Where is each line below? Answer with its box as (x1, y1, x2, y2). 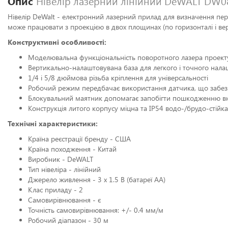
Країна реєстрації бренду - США (28, 134, 131, 144)
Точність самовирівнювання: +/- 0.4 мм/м (28, 205, 163, 215)
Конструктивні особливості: (8, 37, 106, 47)
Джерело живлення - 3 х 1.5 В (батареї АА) (28, 175, 165, 184)
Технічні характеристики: (8, 119, 98, 128)
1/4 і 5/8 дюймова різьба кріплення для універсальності (28, 73, 208, 82)
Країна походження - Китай (28, 144, 117, 154)
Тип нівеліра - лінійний (28, 164, 101, 174)
